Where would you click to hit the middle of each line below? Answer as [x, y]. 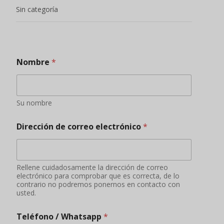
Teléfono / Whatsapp [60, 217]
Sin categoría [37, 9]
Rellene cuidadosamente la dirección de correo [92, 167]
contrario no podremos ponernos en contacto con [98, 184]
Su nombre [34, 103]
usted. [26, 193]
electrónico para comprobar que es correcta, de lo [98, 176]
